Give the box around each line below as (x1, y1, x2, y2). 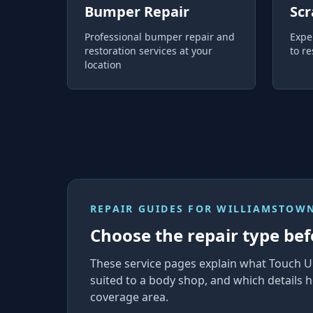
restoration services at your (85, 44, 212, 57)
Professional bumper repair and (85, 30, 235, 43)
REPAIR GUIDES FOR (90, 202, 217, 215)
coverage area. (90, 289, 168, 305)
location (85, 58, 122, 71)
